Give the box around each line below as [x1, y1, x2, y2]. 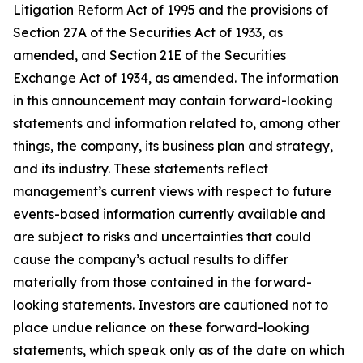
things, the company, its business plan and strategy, [13, 137, 333, 154]
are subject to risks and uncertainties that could [13, 228, 311, 245]
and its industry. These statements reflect [13, 160, 268, 177]
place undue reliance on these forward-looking [13, 318, 310, 335]
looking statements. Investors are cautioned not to [13, 296, 328, 313]
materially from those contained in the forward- [13, 273, 312, 290]
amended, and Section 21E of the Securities [13, 46, 286, 63]
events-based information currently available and [13, 205, 326, 222]
